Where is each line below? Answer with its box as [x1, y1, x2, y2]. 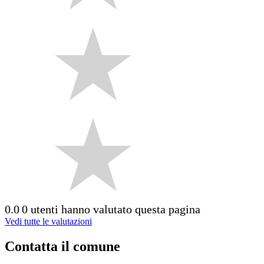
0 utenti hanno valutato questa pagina [22, 202, 200, 216]
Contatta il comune [5, 238, 120, 254]
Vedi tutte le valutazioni [5, 216, 92, 226]
